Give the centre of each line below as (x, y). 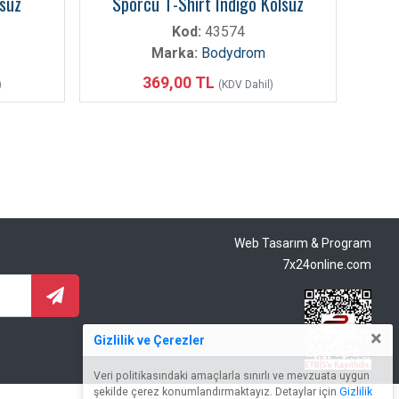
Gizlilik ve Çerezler (149, 340)
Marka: (174, 53)
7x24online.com (327, 265)
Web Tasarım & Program (303, 243)
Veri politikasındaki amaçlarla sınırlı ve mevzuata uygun (232, 376)
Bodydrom (233, 53)
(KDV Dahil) (246, 85)
